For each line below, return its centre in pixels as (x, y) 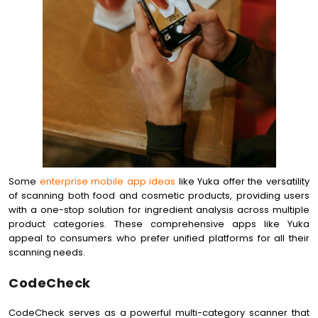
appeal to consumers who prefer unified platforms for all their (159, 238)
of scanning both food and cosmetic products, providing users (159, 196)
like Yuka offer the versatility (243, 181)
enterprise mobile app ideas (108, 181)
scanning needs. (47, 252)
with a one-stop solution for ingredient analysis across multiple (159, 210)
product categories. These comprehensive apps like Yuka (159, 224)
